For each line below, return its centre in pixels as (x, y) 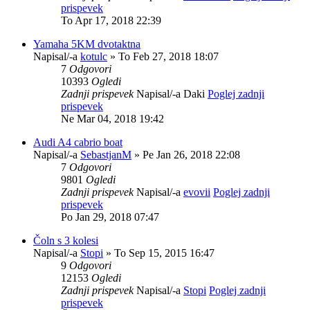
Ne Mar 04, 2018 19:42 (112, 118)
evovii (197, 192)
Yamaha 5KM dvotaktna (87, 44)
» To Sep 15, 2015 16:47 (159, 253)
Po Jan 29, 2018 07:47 (110, 217)
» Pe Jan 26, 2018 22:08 (186, 154)
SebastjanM (106, 154)
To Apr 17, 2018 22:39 (111, 20)
